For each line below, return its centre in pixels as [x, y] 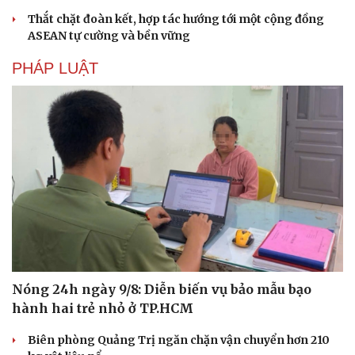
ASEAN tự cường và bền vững [109, 35]
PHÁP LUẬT [55, 68]
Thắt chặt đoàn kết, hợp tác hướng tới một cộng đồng [176, 19]
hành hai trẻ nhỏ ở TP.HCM [103, 309]
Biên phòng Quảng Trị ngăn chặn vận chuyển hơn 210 [179, 340]
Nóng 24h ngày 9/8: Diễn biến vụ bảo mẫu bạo [162, 290]
